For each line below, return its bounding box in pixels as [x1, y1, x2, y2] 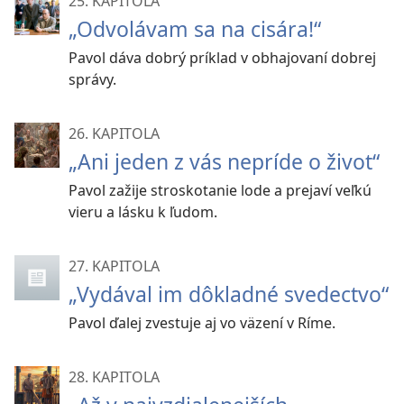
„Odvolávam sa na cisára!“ [69, 14, 321, 43]
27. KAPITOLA [69, 256, 160, 276]
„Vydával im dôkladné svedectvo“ [69, 280, 389, 308]
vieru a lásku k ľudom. [69, 202, 217, 222]
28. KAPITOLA [69, 367, 160, 387]
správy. [69, 69, 116, 89]
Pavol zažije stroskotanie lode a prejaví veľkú [69, 180, 372, 200]
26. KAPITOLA [69, 124, 160, 143]
